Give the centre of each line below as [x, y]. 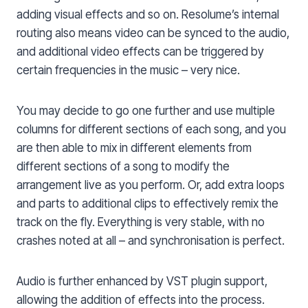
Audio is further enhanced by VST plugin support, [142, 282]
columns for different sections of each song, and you [151, 130]
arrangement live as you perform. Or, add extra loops [151, 185]
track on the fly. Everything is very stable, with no [141, 222]
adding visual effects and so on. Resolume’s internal [148, 15]
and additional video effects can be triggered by [140, 52]
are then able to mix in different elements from [134, 148]
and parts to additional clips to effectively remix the [147, 204]
